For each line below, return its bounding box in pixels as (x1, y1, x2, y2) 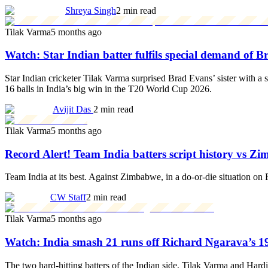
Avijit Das (53, 103, 93, 114)
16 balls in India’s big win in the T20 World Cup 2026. (5, 83, 212, 94)
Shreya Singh (65, 5, 116, 16)
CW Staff (50, 192, 86, 203)
